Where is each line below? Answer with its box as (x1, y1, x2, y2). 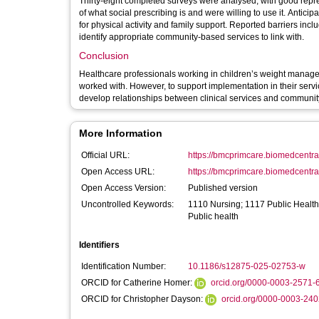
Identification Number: (81, 261, 166, 271)
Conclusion (79, 50, 129, 61)
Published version (188, 183, 258, 193)
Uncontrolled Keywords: (81, 199, 174, 209)
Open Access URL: (81, 167, 155, 177)
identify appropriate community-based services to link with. (79, 32, 304, 42)
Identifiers (79, 240, 120, 250)
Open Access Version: (81, 183, 166, 193)
